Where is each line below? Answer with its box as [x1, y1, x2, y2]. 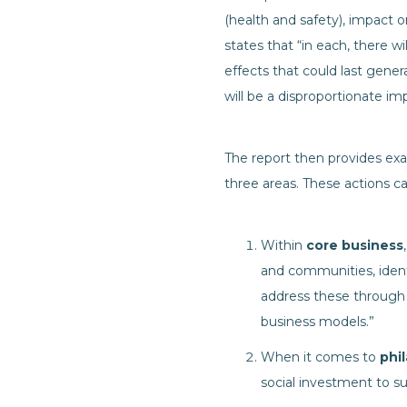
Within [261, 237, 306, 253]
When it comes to [261, 349, 380, 365]
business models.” [261, 313, 374, 330]
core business [306, 237, 403, 253]
